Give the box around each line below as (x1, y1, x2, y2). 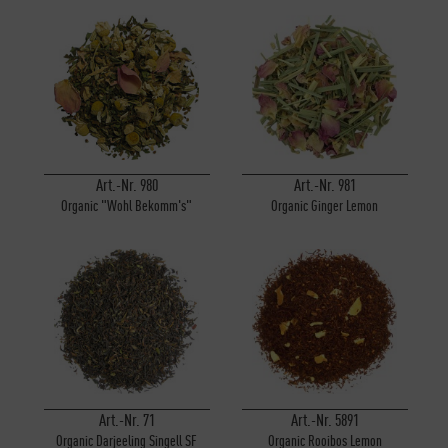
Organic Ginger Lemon (271, 197, 379, 215)
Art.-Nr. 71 (98, 409, 155, 430)
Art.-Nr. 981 (293, 175, 356, 196)
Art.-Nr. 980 (95, 175, 158, 196)
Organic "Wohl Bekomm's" (61, 197, 193, 215)
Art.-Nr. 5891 (290, 409, 359, 430)
